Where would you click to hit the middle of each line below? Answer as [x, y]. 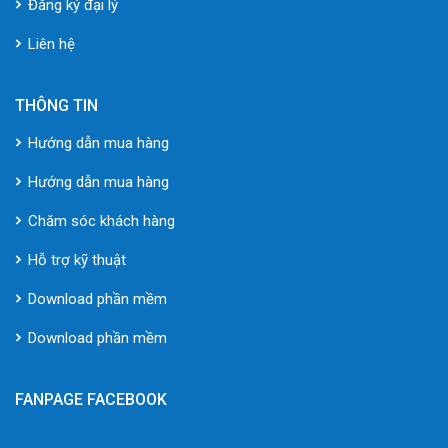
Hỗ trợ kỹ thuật [77, 259]
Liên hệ [51, 43]
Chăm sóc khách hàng [101, 220]
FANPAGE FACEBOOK [91, 399]
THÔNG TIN [56, 105]
